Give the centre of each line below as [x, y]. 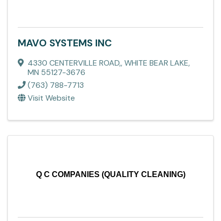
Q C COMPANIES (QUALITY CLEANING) [110, 174]
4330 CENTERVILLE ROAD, [74, 63]
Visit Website [51, 98]
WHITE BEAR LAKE [156, 63]
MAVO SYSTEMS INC [65, 43]
